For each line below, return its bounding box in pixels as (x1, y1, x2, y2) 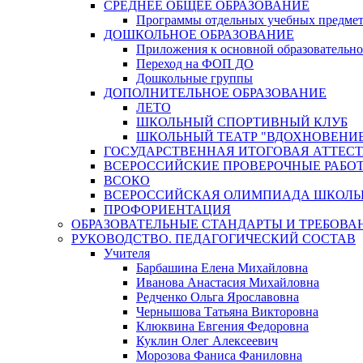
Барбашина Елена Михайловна (136, 261, 308, 275)
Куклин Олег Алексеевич (136, 334, 278, 348)
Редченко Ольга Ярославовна (136, 290, 299, 304)
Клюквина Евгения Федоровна (136, 319, 309, 333)
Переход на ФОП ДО (136, 57, 254, 70)
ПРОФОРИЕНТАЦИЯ (104, 203, 231, 216)
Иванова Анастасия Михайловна (136, 275, 319, 289)
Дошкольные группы (136, 71, 253, 85)
